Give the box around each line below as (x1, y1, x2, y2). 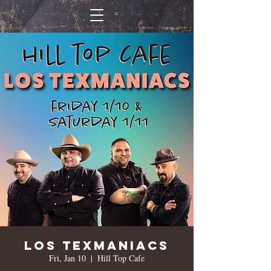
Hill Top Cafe (97, 252, 145, 264)
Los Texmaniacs (24, 238, 169, 253)
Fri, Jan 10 (49, 252, 86, 264)
